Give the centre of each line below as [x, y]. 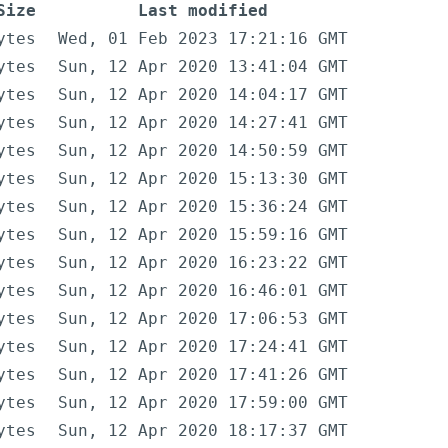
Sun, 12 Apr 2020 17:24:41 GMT [203, 347]
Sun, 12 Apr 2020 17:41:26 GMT [203, 375]
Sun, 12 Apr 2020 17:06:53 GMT [203, 319]
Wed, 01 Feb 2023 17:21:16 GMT [203, 39]
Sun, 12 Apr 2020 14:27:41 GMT [203, 123]
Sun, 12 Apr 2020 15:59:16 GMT [203, 235]
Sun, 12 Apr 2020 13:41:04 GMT [203, 67]
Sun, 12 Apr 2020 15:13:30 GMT [203, 179]
